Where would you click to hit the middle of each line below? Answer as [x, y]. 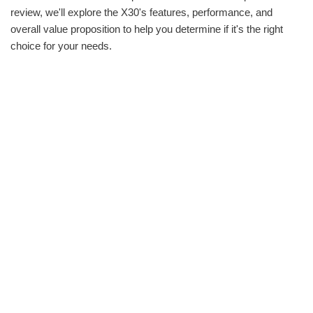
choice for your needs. [61, 45]
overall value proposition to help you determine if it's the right [147, 29]
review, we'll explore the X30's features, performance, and [141, 12]
